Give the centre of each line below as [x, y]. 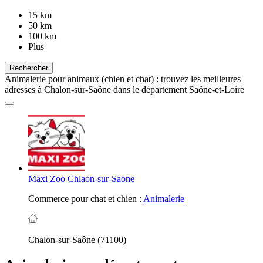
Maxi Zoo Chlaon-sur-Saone [81, 178]
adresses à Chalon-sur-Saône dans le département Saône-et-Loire [124, 89]
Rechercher [29, 68]
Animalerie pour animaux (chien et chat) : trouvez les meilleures [123, 79]
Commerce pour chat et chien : [86, 198]
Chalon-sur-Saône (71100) [77, 240]
